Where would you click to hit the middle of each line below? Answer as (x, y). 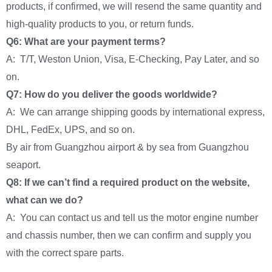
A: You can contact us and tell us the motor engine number (132, 217)
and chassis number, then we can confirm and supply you (129, 235)
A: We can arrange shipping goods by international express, (135, 112)
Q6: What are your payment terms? (86, 41)
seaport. (23, 165)
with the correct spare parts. (65, 253)
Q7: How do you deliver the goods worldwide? (112, 94)
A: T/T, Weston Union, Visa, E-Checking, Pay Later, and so (133, 59)
